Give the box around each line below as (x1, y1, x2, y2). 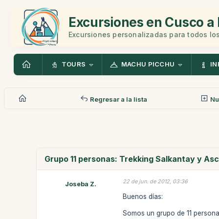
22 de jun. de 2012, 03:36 (123, 178, 188, 185)
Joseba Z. (65, 180, 97, 188)
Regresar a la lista (88, 95, 147, 103)
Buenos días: (123, 192, 163, 200)
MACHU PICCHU (121, 60, 175, 68)
